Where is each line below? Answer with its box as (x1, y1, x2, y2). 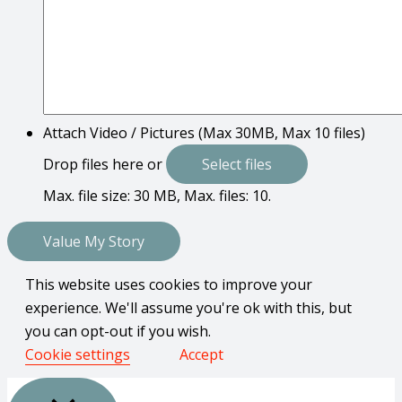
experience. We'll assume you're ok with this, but (25, 298, 352, 319)
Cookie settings (25, 345, 130, 365)
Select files (202, 154, 272, 175)
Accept (179, 345, 223, 365)
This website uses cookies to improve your (25, 275, 312, 295)
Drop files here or (43, 154, 166, 175)
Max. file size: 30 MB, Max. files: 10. (43, 186, 271, 206)
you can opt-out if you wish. (25, 321, 211, 342)
